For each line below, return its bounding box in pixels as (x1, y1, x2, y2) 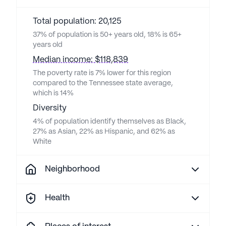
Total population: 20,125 (33, 18, 122, 25)
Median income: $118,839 (33, 56, 128, 64)
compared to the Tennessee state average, (33, 80, 173, 87)
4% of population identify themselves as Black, (33, 118, 186, 125)
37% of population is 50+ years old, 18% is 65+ (33, 31, 182, 38)
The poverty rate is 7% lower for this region (33, 70, 171, 77)
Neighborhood (45, 165, 100, 173)
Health (45, 194, 70, 202)
